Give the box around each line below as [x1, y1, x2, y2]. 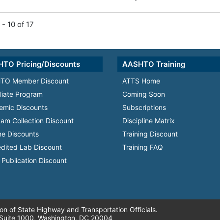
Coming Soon [122, 89, 165, 98]
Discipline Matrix [122, 116, 175, 125]
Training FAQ [122, 142, 163, 151]
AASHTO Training [122, 59, 185, 69]
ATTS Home [122, 76, 160, 85]
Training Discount [122, 129, 178, 138]
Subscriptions [122, 103, 166, 111]
